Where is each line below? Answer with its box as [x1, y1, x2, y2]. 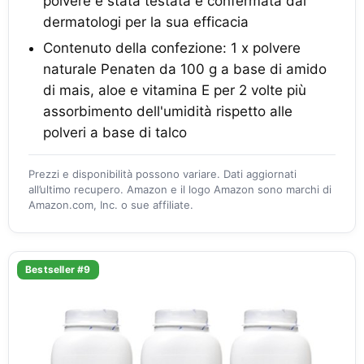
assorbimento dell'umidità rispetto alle [43, 103, 292, 120]
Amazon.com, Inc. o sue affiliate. [28, 198, 193, 212]
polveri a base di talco [43, 124, 187, 141]
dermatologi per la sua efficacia [43, 14, 249, 31]
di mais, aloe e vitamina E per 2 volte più [43, 82, 306, 99]
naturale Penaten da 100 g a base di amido [43, 61, 327, 78]
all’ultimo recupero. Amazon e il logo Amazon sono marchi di [28, 183, 331, 197]
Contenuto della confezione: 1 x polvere [43, 40, 301, 57]
